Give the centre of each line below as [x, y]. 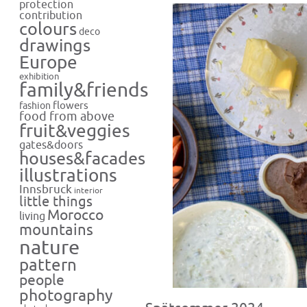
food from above [67, 117]
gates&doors [51, 145]
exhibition [39, 77]
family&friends [84, 91]
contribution [51, 15]
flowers [71, 106]
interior [88, 191]
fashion [35, 106]
